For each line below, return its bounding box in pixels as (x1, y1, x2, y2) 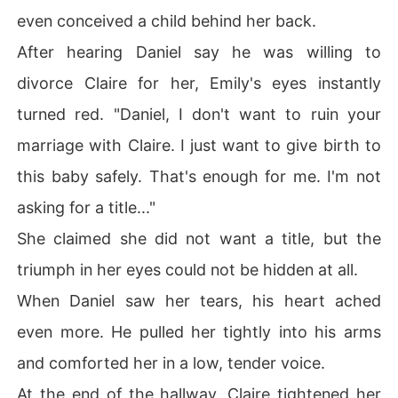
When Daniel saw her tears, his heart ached (17, 291, 381, 310)
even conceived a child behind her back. (17, 11, 317, 30)
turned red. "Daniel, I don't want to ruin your (17, 104, 381, 123)
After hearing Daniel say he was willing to (17, 42, 381, 61)
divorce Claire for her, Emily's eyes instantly (17, 73, 381, 92)
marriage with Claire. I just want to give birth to (17, 135, 381, 155)
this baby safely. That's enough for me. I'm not (17, 166, 381, 186)
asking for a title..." (17, 197, 156, 217)
